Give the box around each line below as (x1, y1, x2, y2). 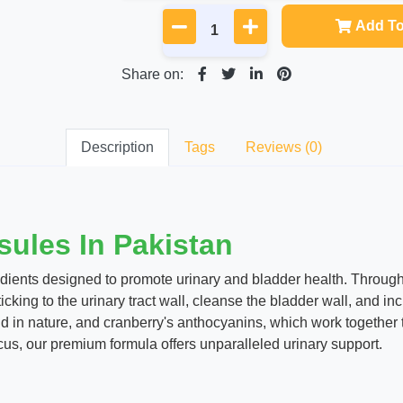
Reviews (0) (246, 139, 322, 155)
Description (81, 139, 154, 155)
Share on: (121, 67, 184, 82)
